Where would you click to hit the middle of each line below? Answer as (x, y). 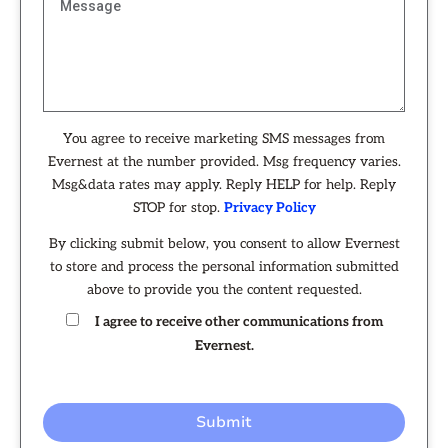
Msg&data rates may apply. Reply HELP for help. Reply (224, 184)
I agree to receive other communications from (238, 321)
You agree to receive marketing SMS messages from (224, 138)
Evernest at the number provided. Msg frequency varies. (224, 161)
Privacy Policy (269, 207)
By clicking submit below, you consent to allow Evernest (224, 243)
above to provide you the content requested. (224, 289)
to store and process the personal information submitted (224, 266)
